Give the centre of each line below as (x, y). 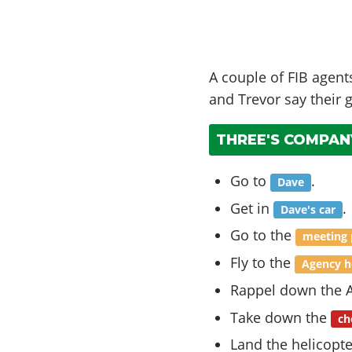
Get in (252, 208)
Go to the (263, 235)
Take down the (281, 317)
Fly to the (263, 263)
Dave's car (308, 209)
